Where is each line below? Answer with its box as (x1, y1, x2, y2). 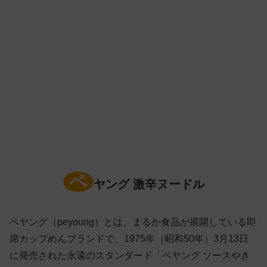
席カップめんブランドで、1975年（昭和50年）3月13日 (10, 233, 249, 244)
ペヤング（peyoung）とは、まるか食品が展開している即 (10, 216, 256, 227)
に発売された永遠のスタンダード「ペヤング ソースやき (10, 250, 250, 260)
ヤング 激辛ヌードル (93, 177, 204, 191)
